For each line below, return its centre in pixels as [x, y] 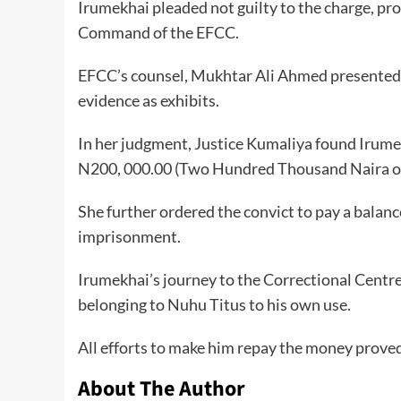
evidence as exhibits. [149, 100]
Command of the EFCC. [158, 32]
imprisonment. [129, 236]
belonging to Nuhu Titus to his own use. [214, 304]
